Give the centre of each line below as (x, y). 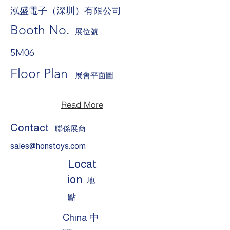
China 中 (81, 217)
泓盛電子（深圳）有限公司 (66, 10)
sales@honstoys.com (48, 146)
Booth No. (40, 30)
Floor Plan (43, 73)
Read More (82, 104)
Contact (30, 128)
